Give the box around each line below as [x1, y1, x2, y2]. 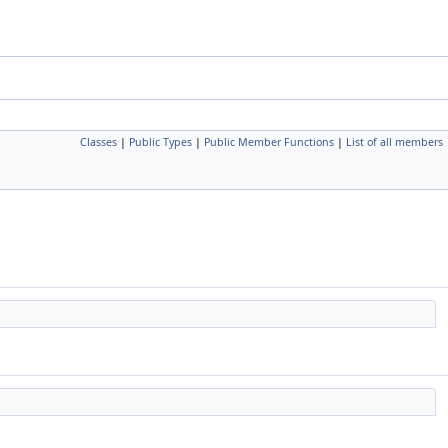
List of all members [346, 135, 443, 149]
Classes [80, 135, 117, 149]
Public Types [129, 135, 192, 149]
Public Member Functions [204, 135, 334, 149]
